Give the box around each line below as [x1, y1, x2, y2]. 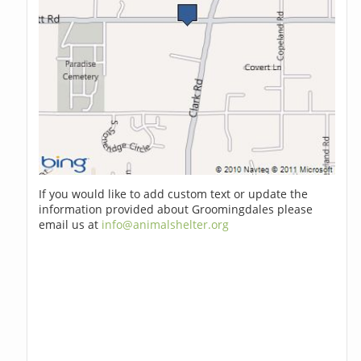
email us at [39, 217, 102, 233]
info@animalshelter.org [102, 217, 230, 233]
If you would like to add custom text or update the [39, 186, 309, 202]
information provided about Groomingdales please [39, 201, 313, 218]
